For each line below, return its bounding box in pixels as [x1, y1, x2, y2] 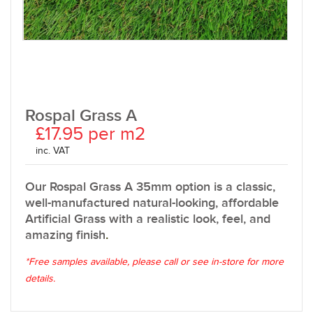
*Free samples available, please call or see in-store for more [25, 256, 284, 268]
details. [25, 273, 55, 284]
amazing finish [25, 228, 105, 242]
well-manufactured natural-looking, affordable [25, 196, 279, 210]
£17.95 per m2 [36, 124, 145, 145]
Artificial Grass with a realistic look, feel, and [25, 212, 270, 226]
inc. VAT [36, 145, 70, 156]
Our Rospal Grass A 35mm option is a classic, [25, 180, 275, 194]
